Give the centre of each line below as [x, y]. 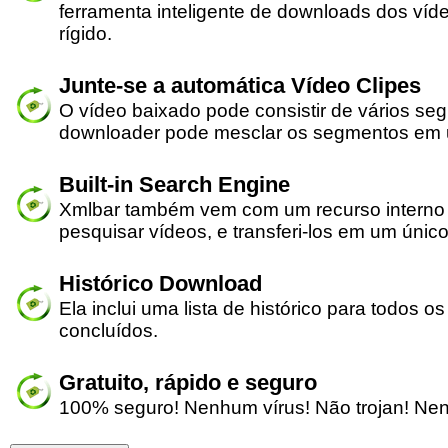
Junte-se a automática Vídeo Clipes [240, 85]
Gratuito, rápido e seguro [188, 382]
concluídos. [108, 330]
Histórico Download [160, 283]
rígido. [85, 33]
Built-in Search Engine [174, 184]
